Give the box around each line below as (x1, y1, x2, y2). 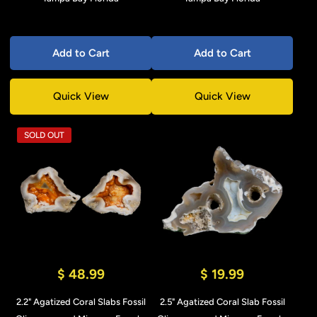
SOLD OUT (24, 130, 64, 140)
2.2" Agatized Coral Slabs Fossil (16, 296, 146, 307)
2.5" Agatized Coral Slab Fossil (159, 296, 285, 307)
